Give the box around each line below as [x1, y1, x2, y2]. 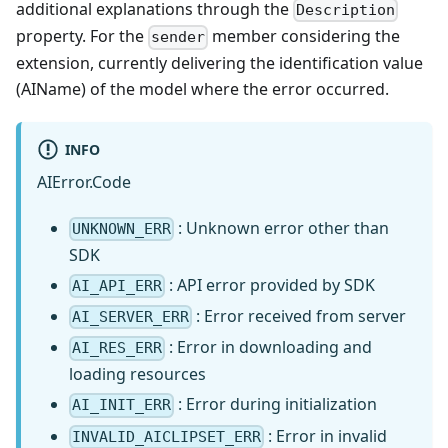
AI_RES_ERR [72, 339, 163, 358]
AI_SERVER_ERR [72, 308, 190, 327]
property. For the [16, 25, 148, 48]
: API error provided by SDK [165, 273, 376, 296]
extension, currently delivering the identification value [16, 52, 423, 75]
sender [151, 28, 206, 47]
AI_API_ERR [72, 276, 163, 295]
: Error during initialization [174, 393, 378, 416]
